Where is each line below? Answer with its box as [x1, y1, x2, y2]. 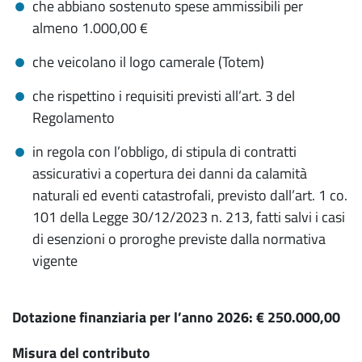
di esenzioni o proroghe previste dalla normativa [32, 228, 326, 250]
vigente [32, 250, 78, 271]
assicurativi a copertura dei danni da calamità [32, 162, 307, 184]
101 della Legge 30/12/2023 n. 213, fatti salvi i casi [32, 206, 345, 228]
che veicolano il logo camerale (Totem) [32, 51, 264, 73]
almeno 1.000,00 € [32, 17, 148, 39]
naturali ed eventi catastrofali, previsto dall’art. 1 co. [32, 184, 347, 206]
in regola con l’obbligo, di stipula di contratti [32, 141, 297, 162]
